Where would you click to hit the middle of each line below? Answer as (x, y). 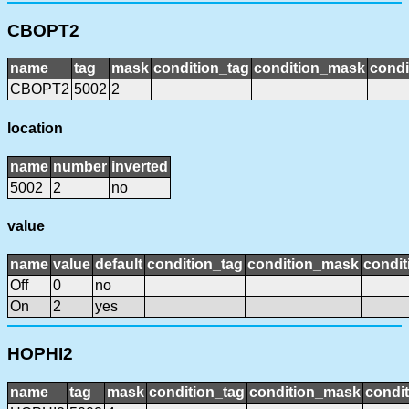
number (80, 166)
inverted (140, 166)
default (119, 265)
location (35, 128)
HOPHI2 (40, 354)
